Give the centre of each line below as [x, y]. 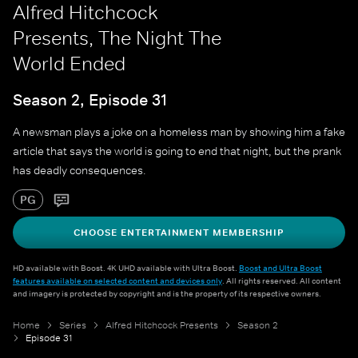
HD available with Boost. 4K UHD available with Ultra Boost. [126, 268]
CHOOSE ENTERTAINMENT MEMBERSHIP [179, 233]
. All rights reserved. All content [282, 281]
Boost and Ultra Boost [280, 268]
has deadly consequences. [80, 171]
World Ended [69, 64]
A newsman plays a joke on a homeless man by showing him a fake [179, 132]
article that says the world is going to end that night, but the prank [177, 151]
